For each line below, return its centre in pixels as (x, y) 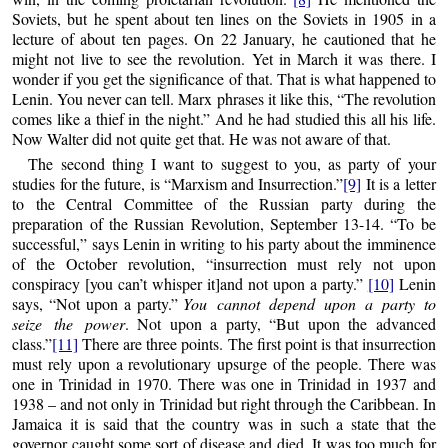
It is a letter (398, 184)
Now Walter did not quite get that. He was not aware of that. (202, 139)
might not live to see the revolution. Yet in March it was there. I (224, 59)
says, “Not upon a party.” (98, 304)
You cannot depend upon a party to (309, 304)
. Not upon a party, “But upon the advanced (280, 324)
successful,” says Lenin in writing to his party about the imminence (224, 244)
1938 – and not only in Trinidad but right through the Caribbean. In (224, 404)
